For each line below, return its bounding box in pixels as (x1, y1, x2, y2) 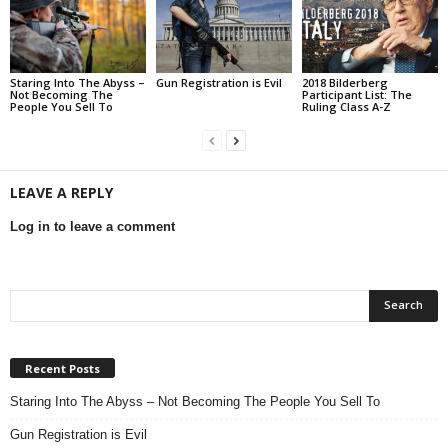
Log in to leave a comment (10, 218, 175, 234)
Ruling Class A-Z (301, 98, 391, 114)
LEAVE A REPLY (10, 182, 113, 202)
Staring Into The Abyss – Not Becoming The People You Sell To (10, 393, 384, 409)
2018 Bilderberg (301, 74, 388, 90)
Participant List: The (301, 86, 412, 102)
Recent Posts (25, 360, 100, 376)
